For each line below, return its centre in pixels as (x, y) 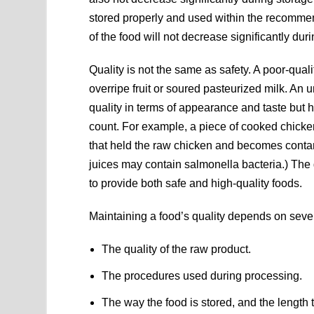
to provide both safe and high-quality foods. (196, 183)
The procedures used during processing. (202, 275)
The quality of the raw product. (177, 249)
